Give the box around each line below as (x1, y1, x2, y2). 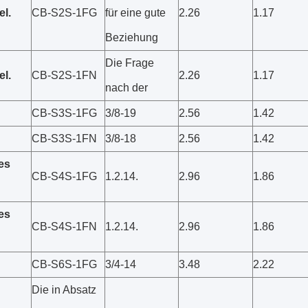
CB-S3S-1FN (32, 133, 97, 144)
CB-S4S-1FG (32, 170, 97, 182)
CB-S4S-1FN (32, 221, 97, 232)
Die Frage (105, 57, 154, 69)
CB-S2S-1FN (32, 69, 97, 81)
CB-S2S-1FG (32, 7, 97, 19)
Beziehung (105, 32, 158, 43)
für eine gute (105, 7, 166, 19)
